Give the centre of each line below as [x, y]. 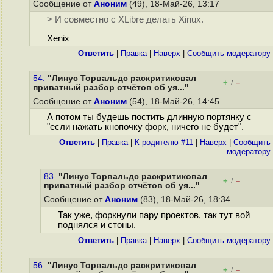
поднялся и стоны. [97, 225]
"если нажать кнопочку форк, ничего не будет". [145, 127]
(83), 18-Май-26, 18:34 [185, 200]
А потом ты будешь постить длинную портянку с [149, 117]
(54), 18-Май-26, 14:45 [174, 101]
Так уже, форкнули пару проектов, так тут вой [154, 215]
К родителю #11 [164, 142]
